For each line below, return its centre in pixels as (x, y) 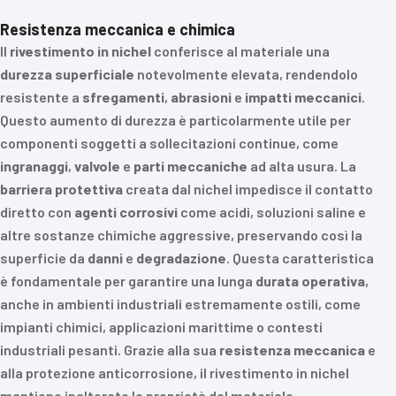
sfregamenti (123, 97)
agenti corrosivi (126, 212)
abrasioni (201, 97)
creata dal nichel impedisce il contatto (248, 189)
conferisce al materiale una (240, 51)
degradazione (181, 258)
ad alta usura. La (302, 166)
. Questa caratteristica (300, 258)
